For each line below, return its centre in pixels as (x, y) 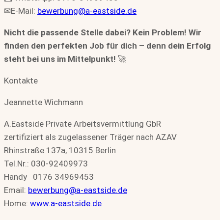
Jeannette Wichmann (43, 102)
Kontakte (21, 81)
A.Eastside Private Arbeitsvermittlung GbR (82, 124)
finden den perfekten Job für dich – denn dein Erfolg (107, 46)
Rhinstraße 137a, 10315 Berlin (60, 151)
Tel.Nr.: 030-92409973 (46, 164)
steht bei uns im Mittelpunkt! (60, 59)
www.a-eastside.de (66, 204)
